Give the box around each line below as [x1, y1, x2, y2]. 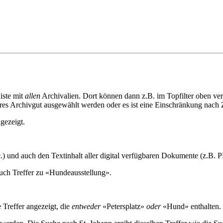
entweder [72, 202, 101, 211]
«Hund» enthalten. [161, 202, 221, 211]
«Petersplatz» [101, 202, 146, 211]
